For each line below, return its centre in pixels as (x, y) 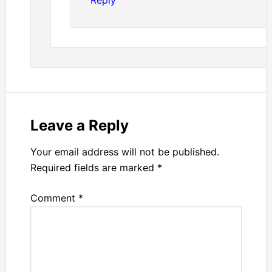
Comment (54, 198)
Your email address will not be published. (124, 152)
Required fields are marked (93, 168)
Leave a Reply (79, 126)
